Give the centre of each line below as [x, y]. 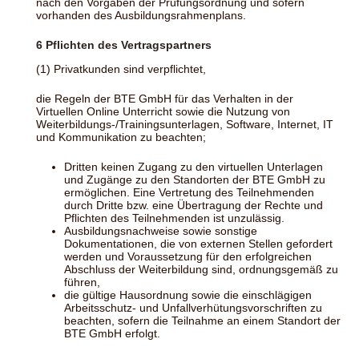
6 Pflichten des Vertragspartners [124, 44]
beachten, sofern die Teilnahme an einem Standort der [202, 321]
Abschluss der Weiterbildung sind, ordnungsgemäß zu [201, 270]
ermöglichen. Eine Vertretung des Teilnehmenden [189, 193]
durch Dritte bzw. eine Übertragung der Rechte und [194, 206]
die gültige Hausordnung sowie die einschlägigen [188, 295]
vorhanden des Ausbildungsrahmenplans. [141, 15]
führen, [82, 282]
